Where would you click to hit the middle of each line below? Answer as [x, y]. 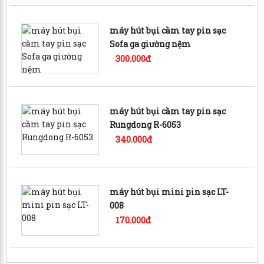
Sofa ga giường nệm [151, 44]
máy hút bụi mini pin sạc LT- [169, 192]
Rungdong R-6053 [146, 124]
